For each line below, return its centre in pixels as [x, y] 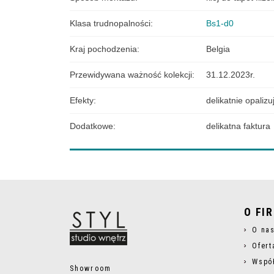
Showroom [91, 268]
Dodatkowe [91, 126]
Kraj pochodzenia [103, 49]
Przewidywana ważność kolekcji [131, 74]
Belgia [218, 49]
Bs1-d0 [220, 23]
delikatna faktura [238, 126]
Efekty [82, 100]
